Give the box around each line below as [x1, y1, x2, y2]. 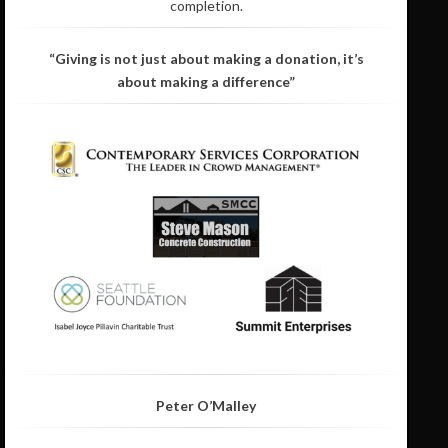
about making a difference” [117, 72, 296, 90]
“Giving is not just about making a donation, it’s [48, 49, 364, 67]
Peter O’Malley [156, 397, 257, 415]
